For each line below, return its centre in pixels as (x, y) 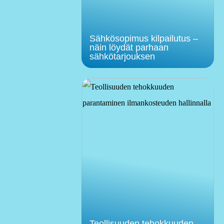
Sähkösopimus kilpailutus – (143, 38)
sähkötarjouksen (122, 56)
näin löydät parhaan (129, 47)
